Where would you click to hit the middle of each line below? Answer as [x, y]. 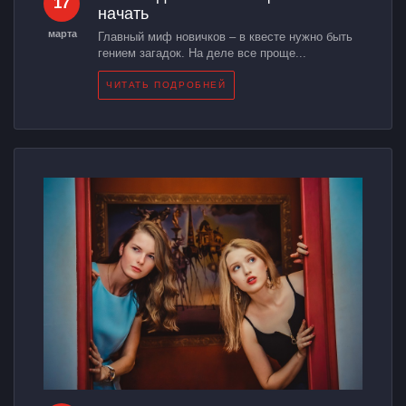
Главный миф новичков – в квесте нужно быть [225, 36]
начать [123, 13]
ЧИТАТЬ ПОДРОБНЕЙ [166, 84]
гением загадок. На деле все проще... [202, 53]
